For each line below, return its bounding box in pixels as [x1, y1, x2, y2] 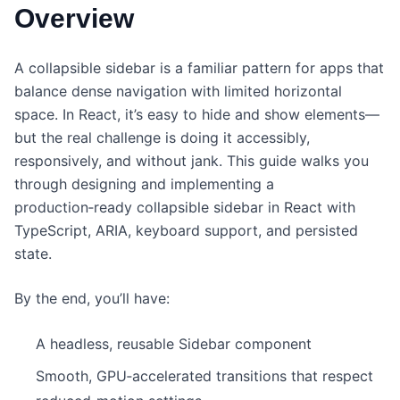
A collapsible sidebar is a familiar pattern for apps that [14, 59, 384, 78]
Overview [14, 4, 134, 34]
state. [14, 245, 52, 263]
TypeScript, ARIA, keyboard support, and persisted [14, 221, 358, 240]
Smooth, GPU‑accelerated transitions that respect [36, 367, 373, 386]
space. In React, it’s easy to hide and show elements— [14, 105, 379, 124]
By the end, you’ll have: [14, 289, 170, 308]
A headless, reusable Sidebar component [36, 335, 312, 354]
